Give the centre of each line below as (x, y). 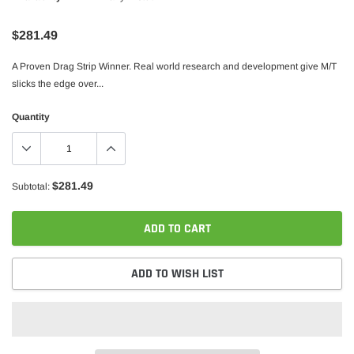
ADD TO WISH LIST (177, 274)
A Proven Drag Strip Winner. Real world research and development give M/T (174, 66)
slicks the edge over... (58, 84)
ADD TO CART (177, 229)
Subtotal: (31, 186)
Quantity (31, 117)
